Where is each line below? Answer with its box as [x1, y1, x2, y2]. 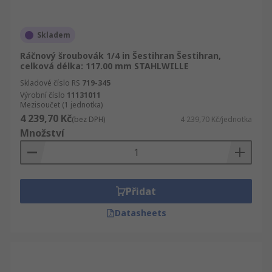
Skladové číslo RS [20, 78, 80, 88]
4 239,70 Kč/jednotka [180, 114, 252, 124]
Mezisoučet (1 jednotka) [20, 100, 103, 110]
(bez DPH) [72, 114, 105, 124]
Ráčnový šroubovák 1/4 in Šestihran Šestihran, [20, 50, 221, 61]
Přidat [126, 185, 156, 198]
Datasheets [114, 207, 166, 219]
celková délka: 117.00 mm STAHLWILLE [20, 60, 189, 72]
